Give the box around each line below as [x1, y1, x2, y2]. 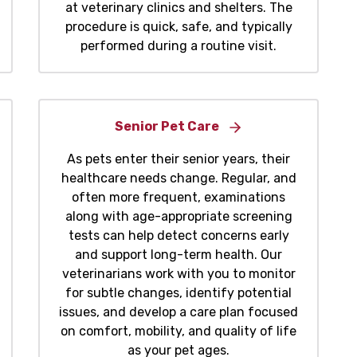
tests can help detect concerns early [68, 228, 289, 244]
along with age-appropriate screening [65, 209, 292, 225]
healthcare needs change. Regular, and [61, 171, 296, 186]
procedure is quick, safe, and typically [65, 19, 292, 35]
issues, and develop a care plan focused [59, 304, 298, 320]
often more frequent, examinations [72, 190, 285, 206]
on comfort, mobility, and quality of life [61, 324, 296, 339]
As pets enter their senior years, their [67, 151, 290, 167]
